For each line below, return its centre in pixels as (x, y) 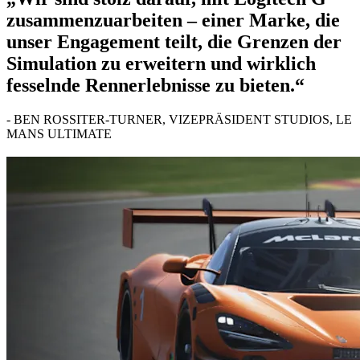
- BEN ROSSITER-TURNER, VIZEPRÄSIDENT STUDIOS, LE (179, 119)
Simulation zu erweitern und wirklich (161, 63)
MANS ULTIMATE (59, 133)
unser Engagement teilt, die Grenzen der (174, 41)
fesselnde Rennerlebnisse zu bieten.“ (155, 85)
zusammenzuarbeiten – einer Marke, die (173, 20)
